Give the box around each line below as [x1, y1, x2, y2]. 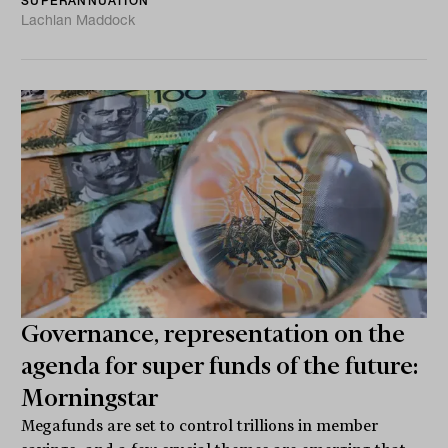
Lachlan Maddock [21, 10, 136, 29]
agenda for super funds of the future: [21, 351, 419, 380]
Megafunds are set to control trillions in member [21, 416, 379, 435]
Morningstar [21, 383, 159, 412]
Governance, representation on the [21, 319, 406, 348]
